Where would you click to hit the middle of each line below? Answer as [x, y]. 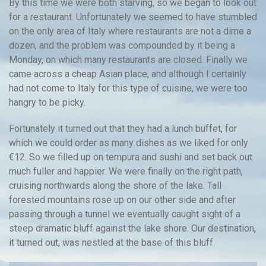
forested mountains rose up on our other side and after [122, 199]
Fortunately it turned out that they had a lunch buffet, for [123, 128]
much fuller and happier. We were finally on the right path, [126, 171]
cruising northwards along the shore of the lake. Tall [115, 185]
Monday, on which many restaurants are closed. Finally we [128, 59]
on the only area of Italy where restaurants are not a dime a [130, 31]
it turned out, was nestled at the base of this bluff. [112, 242]
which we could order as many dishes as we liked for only [129, 142]
